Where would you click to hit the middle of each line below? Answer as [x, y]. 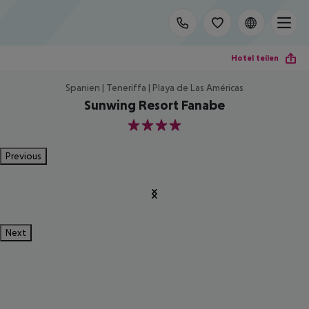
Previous [23, 156]
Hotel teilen [255, 58]
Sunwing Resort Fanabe [154, 105]
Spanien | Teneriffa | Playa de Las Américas [154, 88]
